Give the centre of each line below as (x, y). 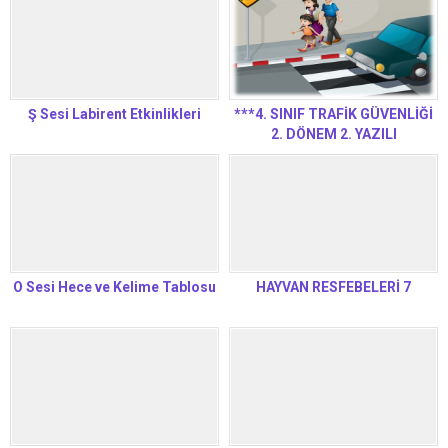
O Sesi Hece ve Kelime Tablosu (114, 286)
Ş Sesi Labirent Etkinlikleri (114, 113)
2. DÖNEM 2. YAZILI (333, 133)
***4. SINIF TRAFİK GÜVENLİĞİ (333, 113)
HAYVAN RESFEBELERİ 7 (333, 286)
